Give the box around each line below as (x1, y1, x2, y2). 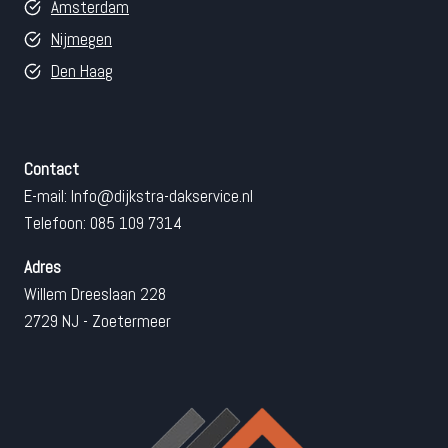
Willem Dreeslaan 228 (24, 283, 166, 306)
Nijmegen (51, 28, 112, 51)
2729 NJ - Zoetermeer (24, 310, 171, 333)
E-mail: (24, 185, 71, 208)
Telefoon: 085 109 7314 (24, 212, 182, 235)
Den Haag (51, 60, 113, 83)
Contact (24, 158, 79, 181)
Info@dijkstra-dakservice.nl (71, 185, 253, 208)
